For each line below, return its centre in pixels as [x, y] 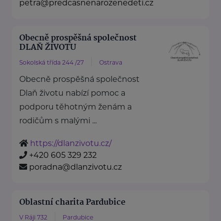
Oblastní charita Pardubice [72, 203]
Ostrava [111, 63]
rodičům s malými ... [58, 121]
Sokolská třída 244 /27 [52, 63]
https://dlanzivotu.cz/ [71, 144]
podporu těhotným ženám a [75, 107]
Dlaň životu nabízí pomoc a [72, 93]
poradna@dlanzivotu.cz [75, 167]
